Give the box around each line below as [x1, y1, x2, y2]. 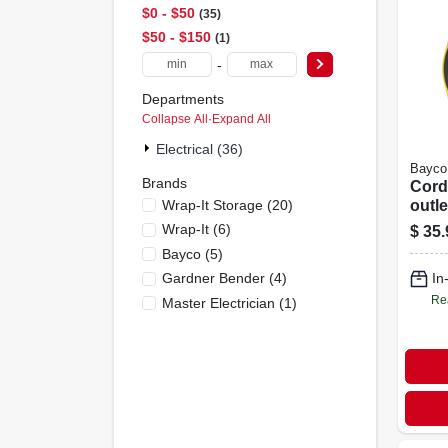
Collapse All [141, 112, 208, 126]
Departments [141, 90, 224, 107]
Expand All [211, 112, 271, 126]
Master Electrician [161, 294, 275, 311]
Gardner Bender [161, 270, 265, 286]
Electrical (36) [155, 141, 243, 157]
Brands [141, 175, 187, 191]
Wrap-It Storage [161, 196, 263, 213]
